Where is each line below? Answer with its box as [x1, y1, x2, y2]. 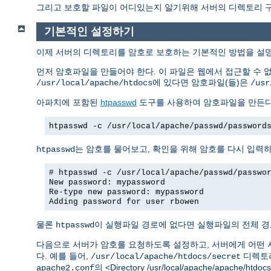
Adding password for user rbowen [49, 197, 199, 206]
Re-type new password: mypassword [49, 187, 204, 197]
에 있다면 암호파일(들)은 [152, 77, 250, 87]
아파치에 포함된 [36, 97, 100, 107]
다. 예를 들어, [36, 250, 91, 261]
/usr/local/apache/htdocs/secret [91, 251, 241, 261]
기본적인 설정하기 [44, 25, 134, 38]
